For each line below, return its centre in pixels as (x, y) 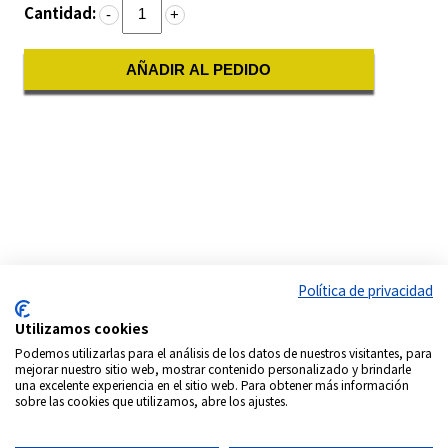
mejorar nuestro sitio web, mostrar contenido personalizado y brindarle (213, 368)
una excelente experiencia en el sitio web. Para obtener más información (212, 384)
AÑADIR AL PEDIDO (198, 69)
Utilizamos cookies (82, 328)
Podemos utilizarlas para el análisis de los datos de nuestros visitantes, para (223, 352)
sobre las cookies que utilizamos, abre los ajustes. (151, 400)
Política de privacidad (365, 290)
